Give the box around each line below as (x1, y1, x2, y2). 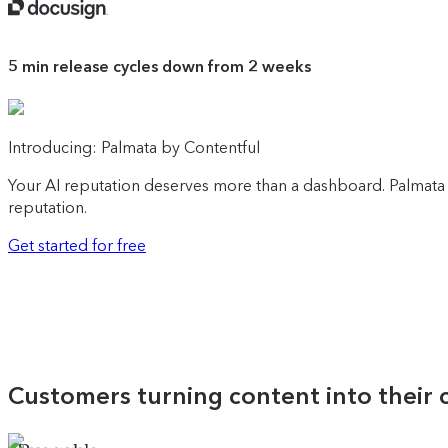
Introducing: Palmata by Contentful (8, 138, 260, 158)
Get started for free (8, 236, 146, 256)
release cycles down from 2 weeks (53, 56, 311, 76)
